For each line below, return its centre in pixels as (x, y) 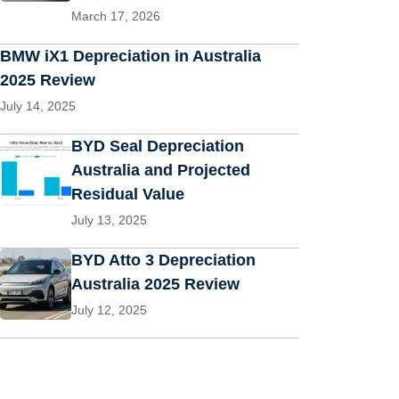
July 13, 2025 (109, 220)
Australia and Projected (161, 170)
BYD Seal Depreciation (158, 146)
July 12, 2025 (109, 310)
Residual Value (128, 194)
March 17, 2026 (116, 16)
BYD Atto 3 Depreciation (163, 260)
